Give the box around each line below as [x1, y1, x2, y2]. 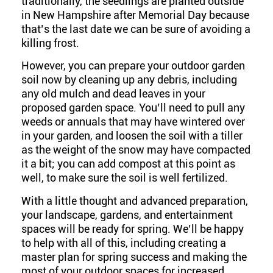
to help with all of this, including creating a [21, 236, 226, 249]
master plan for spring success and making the [21, 250, 247, 263]
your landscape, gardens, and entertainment [21, 208, 233, 221]
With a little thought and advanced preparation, [21, 194, 248, 207]
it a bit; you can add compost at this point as [21, 157, 235, 171]
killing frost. [21, 36, 79, 49]
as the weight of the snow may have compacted [21, 143, 250, 157]
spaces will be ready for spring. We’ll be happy [21, 222, 244, 235]
